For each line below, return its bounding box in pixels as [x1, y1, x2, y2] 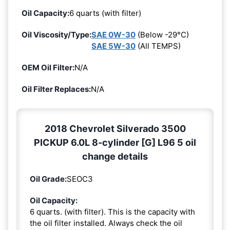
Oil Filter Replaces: [22, 84, 91, 94]
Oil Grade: [30, 174, 67, 184]
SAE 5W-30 [91, 41, 136, 51]
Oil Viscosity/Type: [22, 29, 91, 40]
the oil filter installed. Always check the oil [30, 218, 182, 228]
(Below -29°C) [136, 29, 189, 40]
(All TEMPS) [136, 41, 181, 51]
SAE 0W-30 [91, 29, 136, 40]
